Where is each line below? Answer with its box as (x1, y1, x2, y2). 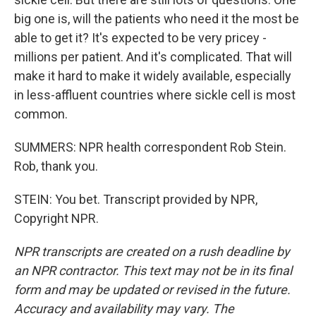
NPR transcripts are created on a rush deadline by (14, 244, 290, 259)
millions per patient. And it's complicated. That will (14, 49, 292, 64)
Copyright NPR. (14, 211, 99, 226)
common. (14, 107, 68, 121)
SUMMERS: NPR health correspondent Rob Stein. (14, 140, 286, 154)
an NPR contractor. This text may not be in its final (14, 263, 292, 278)
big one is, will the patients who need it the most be (14, 11, 299, 26)
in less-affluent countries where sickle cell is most (14, 87, 296, 102)
